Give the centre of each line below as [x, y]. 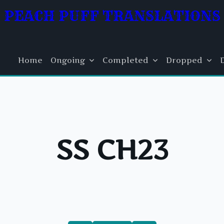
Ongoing [68, 60]
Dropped [184, 60]
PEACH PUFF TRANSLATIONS [112, 16]
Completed [126, 60]
